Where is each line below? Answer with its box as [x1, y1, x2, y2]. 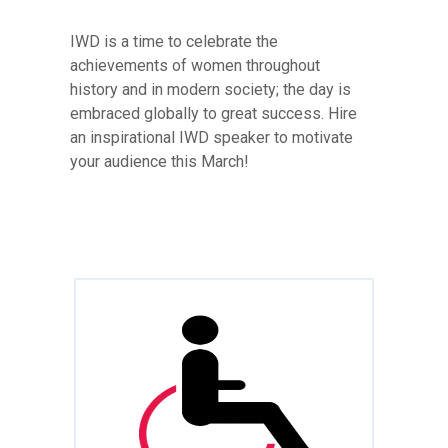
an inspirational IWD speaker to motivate [70, 127, 353, 147]
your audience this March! [70, 151, 249, 171]
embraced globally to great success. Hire [70, 103, 357, 123]
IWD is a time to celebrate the [70, 31, 278, 51]
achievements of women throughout [70, 55, 320, 75]
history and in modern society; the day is [70, 79, 351, 99]
